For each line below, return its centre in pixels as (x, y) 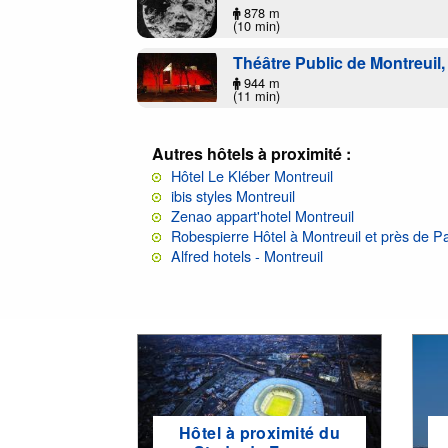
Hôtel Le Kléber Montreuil (252, 175)
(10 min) (256, 25)
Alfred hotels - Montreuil (247, 255)
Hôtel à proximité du (259, 433)
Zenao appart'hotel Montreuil (262, 215)
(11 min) (256, 95)
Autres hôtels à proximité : (251, 153)
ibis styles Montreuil (233, 195)
